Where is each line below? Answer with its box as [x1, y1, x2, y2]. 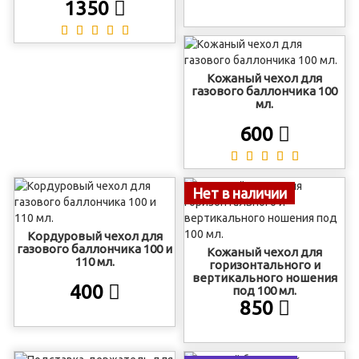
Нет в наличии [192, 185, 287, 201]
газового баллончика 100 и [17, 242, 172, 256]
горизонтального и [208, 258, 321, 272]
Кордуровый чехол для [26, 229, 163, 243]
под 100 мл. [232, 284, 296, 297]
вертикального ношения [192, 271, 337, 284]
